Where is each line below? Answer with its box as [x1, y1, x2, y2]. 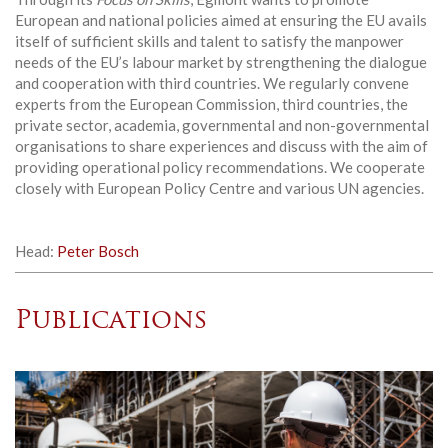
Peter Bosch [57, 241, 139, 260]
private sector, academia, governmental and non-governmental [15, 115, 429, 134]
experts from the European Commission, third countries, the [15, 94, 408, 113]
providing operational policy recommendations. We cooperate [15, 157, 425, 176]
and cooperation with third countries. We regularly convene [15, 73, 409, 92]
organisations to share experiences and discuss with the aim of [15, 136, 428, 155]
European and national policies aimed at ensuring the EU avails [15, 10, 427, 29]
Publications [15, 308, 208, 336]
